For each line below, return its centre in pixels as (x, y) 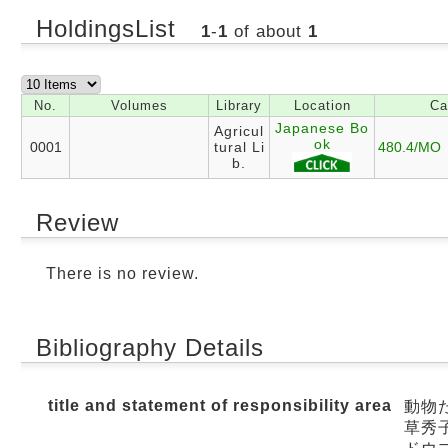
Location (322, 105)
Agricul (239, 131)
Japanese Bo (322, 128)
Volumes (139, 105)
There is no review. (122, 273)
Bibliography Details (150, 347)
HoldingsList (110, 28)
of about (267, 31)
